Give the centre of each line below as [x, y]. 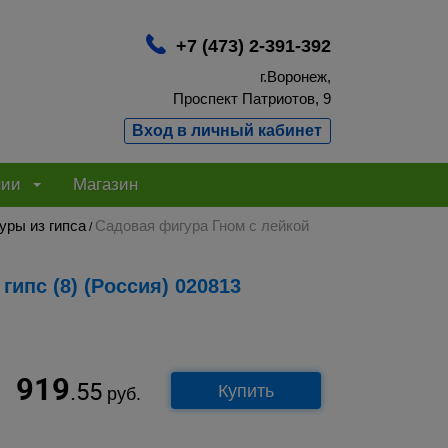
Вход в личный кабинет [227, 131]
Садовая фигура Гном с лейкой [202, 225]
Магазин [105, 185]
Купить [245, 390]
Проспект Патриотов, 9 [251, 99]
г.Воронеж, [295, 77]
